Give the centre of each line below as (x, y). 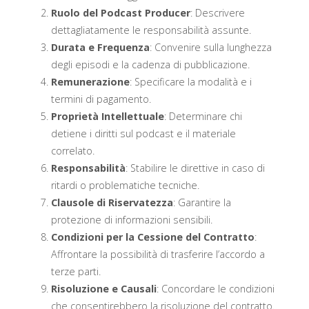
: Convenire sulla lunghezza (210, 47)
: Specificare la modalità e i (190, 81)
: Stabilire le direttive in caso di (195, 168)
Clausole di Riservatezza (112, 202)
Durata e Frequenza (100, 47)
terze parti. (76, 271)
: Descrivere (217, 12)
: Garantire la (202, 202)
